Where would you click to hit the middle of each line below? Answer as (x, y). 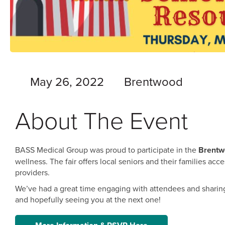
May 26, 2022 (67, 81)
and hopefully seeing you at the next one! (88, 199)
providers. (32, 172)
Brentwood (153, 81)
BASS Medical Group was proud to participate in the (107, 150)
